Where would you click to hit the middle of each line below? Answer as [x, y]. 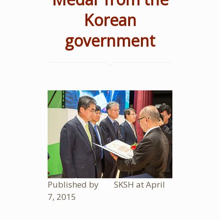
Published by [74, 185]
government [110, 41]
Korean [110, 20]
